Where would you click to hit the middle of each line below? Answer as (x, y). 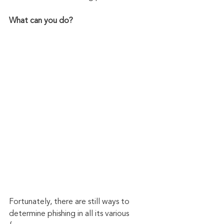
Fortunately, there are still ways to (70, 202)
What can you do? (41, 21)
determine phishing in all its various (70, 214)
